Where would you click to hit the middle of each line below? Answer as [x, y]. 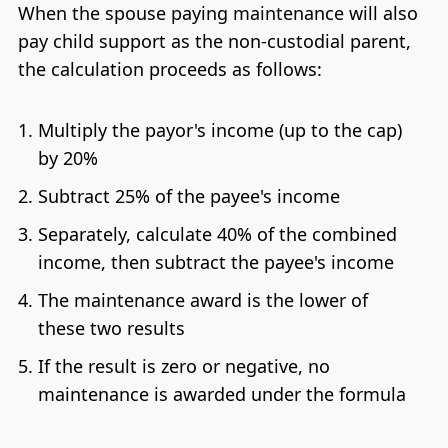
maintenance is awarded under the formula [221, 394]
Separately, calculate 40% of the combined [217, 234]
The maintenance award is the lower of [202, 300]
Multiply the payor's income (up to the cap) [219, 130]
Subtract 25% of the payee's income [188, 196]
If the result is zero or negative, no [183, 366]
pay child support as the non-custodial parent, [214, 40]
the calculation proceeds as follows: [169, 68]
